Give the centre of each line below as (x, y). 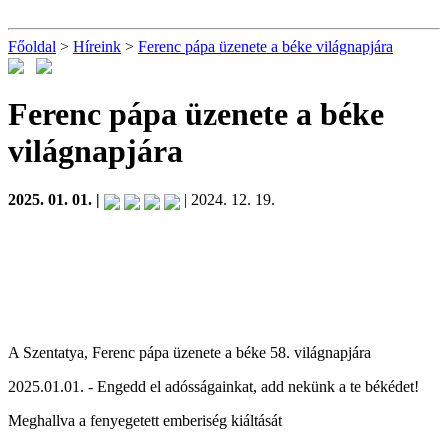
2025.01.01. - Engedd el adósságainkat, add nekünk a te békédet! (213, 386)
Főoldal (32, 46)
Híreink (97, 46)
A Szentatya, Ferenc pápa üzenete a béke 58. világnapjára (189, 352)
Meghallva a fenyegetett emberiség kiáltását (145, 420)
